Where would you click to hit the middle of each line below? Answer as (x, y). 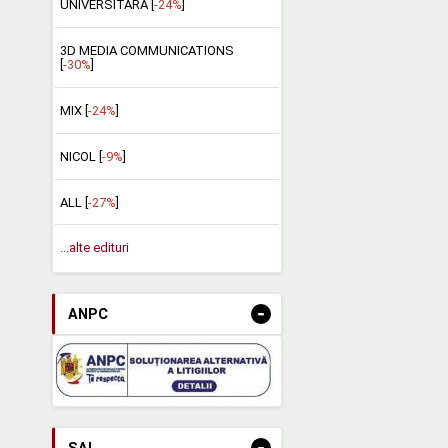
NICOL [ (80, 156)
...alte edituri (94, 248)
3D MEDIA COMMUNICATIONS (146, 50)
